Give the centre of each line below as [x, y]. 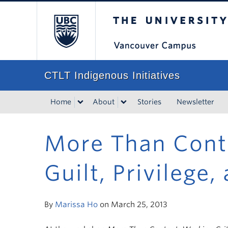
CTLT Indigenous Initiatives [112, 75]
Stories [149, 102]
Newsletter [195, 102]
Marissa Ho [76, 204]
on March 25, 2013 [133, 204]
